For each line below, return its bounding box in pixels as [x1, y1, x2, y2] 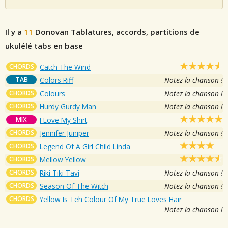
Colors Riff [40, 75, 73, 85]
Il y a [5, 26, 24, 37]
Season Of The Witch [40, 181, 108, 191]
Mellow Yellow [40, 154, 86, 164]
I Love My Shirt [40, 115, 87, 125]
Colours [40, 88, 65, 98]
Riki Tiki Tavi [40, 167, 79, 178]
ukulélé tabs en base [5, 40, 83, 51]
